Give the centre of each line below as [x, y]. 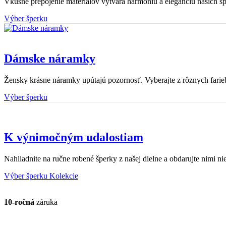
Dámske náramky [50, 59]
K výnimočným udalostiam [74, 137]
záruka [46, 202]
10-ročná [19, 202]
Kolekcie [64, 176]
